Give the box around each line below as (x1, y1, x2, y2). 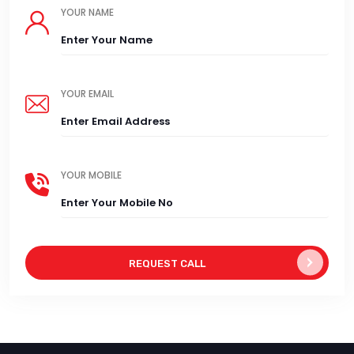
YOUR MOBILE (61, 168, 122, 182)
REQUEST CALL (129, 257, 205, 269)
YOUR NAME (61, 5, 114, 19)
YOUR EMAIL (61, 86, 114, 100)
